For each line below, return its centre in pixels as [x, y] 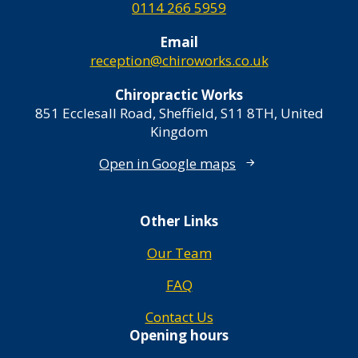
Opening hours [179, 336]
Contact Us [179, 317]
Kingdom [179, 131]
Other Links [179, 221]
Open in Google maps [168, 163]
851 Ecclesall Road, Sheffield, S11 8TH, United [179, 113]
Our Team [179, 253]
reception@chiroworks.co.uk [179, 60]
